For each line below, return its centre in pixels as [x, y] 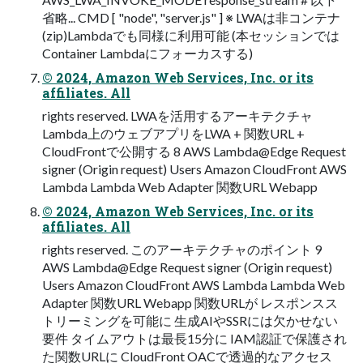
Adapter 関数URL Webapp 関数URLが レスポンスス [190, 303]
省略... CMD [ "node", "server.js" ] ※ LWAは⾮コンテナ [191, 18]
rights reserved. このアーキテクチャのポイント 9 [182, 250]
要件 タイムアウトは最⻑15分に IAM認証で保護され [194, 339]
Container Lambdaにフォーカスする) [147, 53]
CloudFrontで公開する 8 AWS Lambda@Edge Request [194, 152]
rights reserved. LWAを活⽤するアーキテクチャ [177, 116]
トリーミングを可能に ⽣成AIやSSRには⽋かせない [190, 321]
